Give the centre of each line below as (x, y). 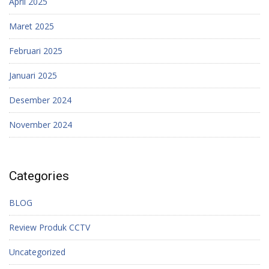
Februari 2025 (36, 51)
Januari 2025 (33, 76)
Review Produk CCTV (50, 228)
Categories (39, 176)
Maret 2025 (32, 26)
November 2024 (41, 125)
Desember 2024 (40, 100)
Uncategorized (37, 252)
